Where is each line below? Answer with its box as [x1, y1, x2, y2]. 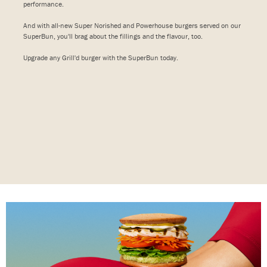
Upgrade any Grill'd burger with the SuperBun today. [23, 52, 178, 62]
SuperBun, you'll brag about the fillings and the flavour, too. [23, 31, 203, 41]
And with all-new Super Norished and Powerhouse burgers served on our [23, 20, 241, 30]
